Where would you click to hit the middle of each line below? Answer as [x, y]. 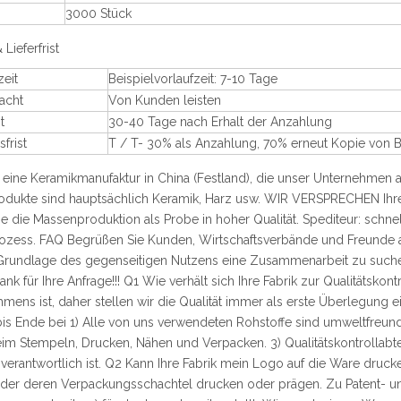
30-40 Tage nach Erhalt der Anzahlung [220, 122]
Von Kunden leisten [165, 100]
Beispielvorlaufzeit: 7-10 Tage [193, 79]
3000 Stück [98, 13]
